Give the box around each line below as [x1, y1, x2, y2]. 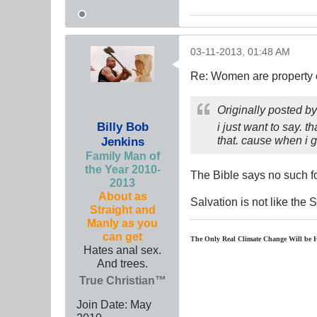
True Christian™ [79, 273, 166, 287]
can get [103, 229, 142, 243]
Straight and [89, 202, 156, 216]
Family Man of [85, 149, 160, 162]
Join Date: [76, 297, 127, 311]
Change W [261, 234, 296, 243]
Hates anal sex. [83, 243, 161, 256]
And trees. [97, 256, 148, 270]
